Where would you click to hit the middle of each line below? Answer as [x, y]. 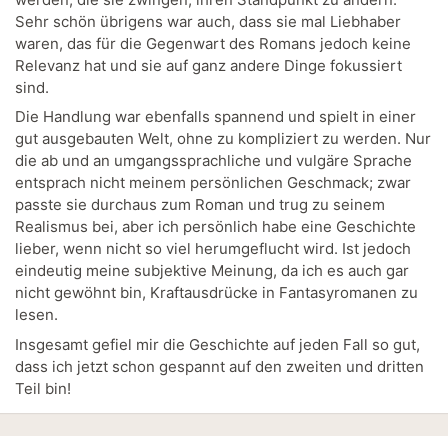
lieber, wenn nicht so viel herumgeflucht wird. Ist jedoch [213, 249]
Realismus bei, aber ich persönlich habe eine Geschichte [215, 227]
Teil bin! [43, 388]
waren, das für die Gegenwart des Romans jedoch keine [213, 43]
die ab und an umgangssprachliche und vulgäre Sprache [213, 161]
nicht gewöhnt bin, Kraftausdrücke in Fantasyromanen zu [216, 293]
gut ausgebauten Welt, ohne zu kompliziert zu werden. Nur [223, 139]
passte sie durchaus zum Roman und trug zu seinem [200, 205]
